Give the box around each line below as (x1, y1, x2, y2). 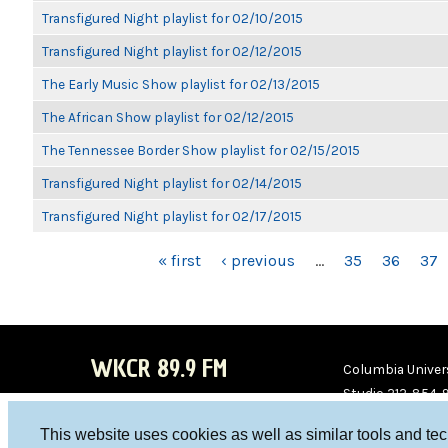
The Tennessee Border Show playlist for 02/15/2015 (42, 142, 360, 158)
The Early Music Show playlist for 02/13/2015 (42, 76, 320, 92)
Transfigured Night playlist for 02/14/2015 (42, 175, 302, 191)
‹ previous (221, 251, 295, 270)
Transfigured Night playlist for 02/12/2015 (42, 43, 302, 59)
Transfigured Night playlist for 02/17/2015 (42, 208, 302, 224)
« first (158, 251, 201, 270)
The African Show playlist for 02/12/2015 (42, 109, 294, 125)
